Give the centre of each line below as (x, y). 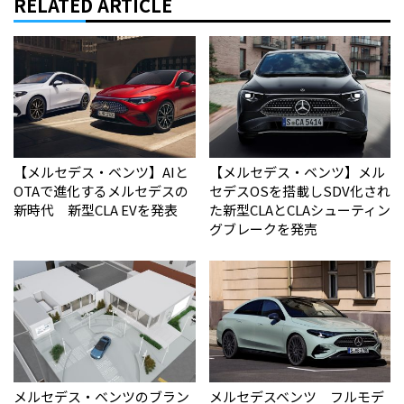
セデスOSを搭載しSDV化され (299, 190)
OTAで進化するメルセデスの (101, 190)
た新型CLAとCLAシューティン (299, 209)
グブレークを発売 (263, 228)
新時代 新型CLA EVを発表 (96, 209)
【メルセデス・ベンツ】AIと (101, 171)
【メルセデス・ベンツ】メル (297, 171)
